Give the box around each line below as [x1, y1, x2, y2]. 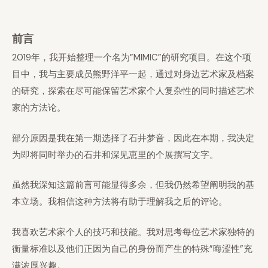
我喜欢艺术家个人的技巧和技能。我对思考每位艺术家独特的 [12, 226, 254, 238]
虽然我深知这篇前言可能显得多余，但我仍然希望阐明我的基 [12, 179, 254, 191]
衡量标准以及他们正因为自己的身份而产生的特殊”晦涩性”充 [12, 242, 252, 255]
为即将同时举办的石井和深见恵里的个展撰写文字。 [12, 148, 218, 161]
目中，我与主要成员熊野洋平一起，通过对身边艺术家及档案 [12, 68, 254, 80]
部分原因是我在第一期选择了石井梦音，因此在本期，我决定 [12, 132, 254, 144]
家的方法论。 [12, 102, 66, 114]
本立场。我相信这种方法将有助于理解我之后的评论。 [12, 196, 227, 208]
